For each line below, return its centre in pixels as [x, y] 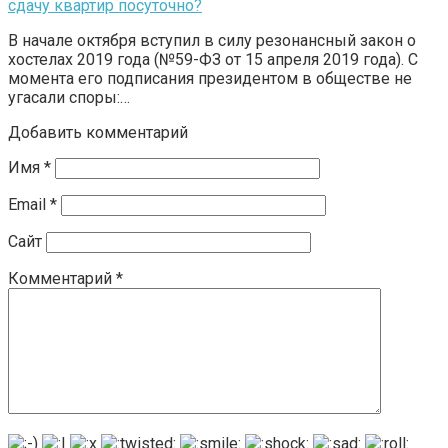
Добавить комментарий [98, 133]
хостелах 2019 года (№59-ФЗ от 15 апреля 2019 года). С [213, 60]
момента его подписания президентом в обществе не [210, 79]
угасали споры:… [69, 98]
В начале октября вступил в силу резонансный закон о [212, 41]
